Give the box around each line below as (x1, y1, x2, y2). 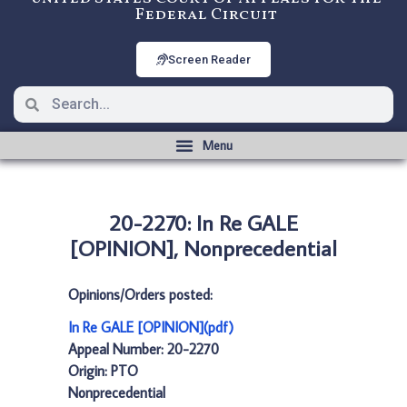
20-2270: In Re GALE (109, 208, 298, 236)
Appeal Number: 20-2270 (68, 340, 219, 358)
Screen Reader (168, 53, 251, 66)
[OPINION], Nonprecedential (70, 233, 337, 262)
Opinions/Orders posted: (68, 285, 213, 303)
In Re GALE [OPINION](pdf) (68, 318, 233, 336)
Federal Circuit (134, 4, 277, 26)
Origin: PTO (68, 362, 138, 380)
